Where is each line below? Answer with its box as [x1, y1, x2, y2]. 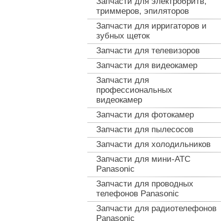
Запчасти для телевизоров [96, 46, 200, 55]
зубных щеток [96, 31, 149, 40]
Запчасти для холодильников [96, 140, 211, 149]
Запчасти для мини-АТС [96, 154, 190, 164]
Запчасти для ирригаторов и [96, 21, 207, 31]
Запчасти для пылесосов [96, 125, 193, 134]
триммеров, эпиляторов [96, 6, 189, 16]
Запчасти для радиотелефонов [96, 204, 217, 213]
